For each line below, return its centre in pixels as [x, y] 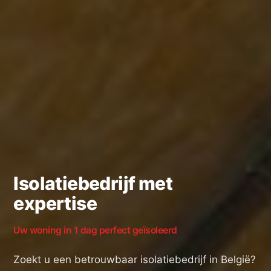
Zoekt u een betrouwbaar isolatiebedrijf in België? [135, 260]
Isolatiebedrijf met [93, 184]
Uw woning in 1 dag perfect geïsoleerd [95, 230]
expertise [55, 204]
